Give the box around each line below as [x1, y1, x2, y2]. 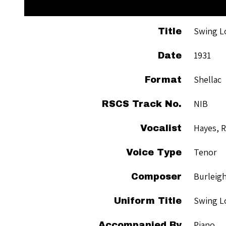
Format [145, 74, 182, 85]
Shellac [194, 73, 221, 85]
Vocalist [140, 123, 182, 133]
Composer [131, 171, 182, 182]
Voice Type [126, 147, 182, 157]
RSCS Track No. [102, 98, 182, 109]
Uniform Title [114, 195, 182, 206]
